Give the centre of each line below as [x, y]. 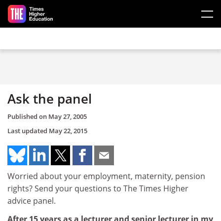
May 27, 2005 [68, 116]
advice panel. [32, 201]
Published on [28, 116]
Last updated [28, 130]
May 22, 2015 [68, 130]
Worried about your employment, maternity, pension [106, 176]
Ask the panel [50, 99]
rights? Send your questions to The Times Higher [98, 188]
